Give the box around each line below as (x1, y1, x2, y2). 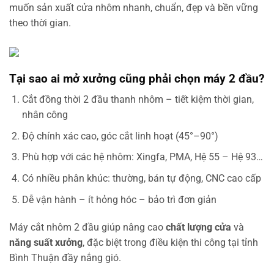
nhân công (21, 109, 68, 121)
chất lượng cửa (166, 221, 231, 234)
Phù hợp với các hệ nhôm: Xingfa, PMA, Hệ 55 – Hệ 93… (21, 151, 263, 163)
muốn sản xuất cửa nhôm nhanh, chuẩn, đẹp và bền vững (9, 1, 258, 13)
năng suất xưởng (9, 237, 83, 249)
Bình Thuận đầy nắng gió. (9, 252, 121, 264)
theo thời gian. (9, 17, 71, 29)
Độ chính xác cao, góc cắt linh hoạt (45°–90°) (21, 130, 218, 142)
